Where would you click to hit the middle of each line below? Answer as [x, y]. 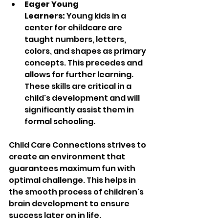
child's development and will [83, 98]
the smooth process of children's [77, 192]
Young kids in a [97, 16]
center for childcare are [74, 28]
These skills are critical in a [79, 87]
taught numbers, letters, [76, 40]
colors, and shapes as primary [86, 51]
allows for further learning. [80, 75]
